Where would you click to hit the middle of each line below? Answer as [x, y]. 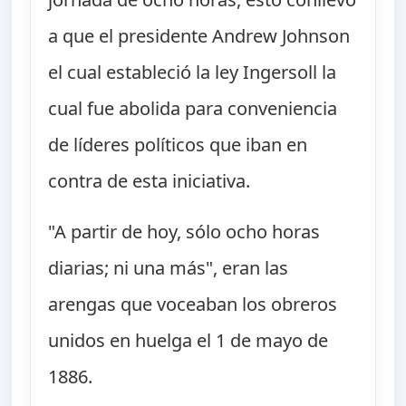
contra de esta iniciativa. [150, 181]
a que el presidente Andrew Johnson [199, 36]
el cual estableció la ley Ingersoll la [193, 72]
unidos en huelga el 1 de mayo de [188, 341]
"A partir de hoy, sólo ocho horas [184, 232]
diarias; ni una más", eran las [169, 268]
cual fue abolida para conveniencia [193, 109]
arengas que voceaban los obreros [193, 304]
